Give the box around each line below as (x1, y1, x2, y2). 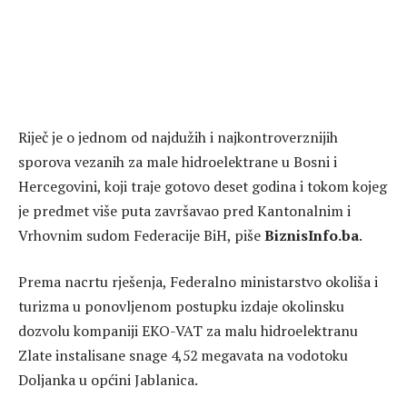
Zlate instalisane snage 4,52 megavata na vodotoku (18, 345, 348, 366)
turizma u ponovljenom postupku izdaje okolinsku (18, 296, 344, 317)
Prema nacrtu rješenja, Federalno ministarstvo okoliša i (18, 272, 378, 293)
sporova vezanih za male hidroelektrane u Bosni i (18, 151, 337, 172)
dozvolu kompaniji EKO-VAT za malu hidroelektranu (18, 321, 358, 342)
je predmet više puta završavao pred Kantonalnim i (18, 200, 351, 221)
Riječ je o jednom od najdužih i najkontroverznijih (18, 126, 338, 147)
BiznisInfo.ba (264, 224, 359, 245)
